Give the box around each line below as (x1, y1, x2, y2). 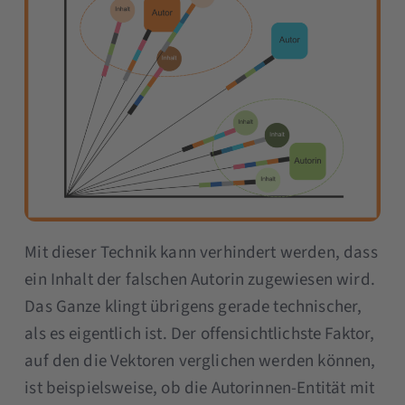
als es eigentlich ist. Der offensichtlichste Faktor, (24, 322, 375, 347)
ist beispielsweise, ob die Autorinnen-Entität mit (24, 376, 375, 401)
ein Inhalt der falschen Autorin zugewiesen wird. (24, 268, 375, 293)
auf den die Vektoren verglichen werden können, (24, 349, 376, 374)
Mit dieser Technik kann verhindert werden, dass (24, 240, 378, 266)
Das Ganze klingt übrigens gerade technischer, (24, 295, 363, 320)
